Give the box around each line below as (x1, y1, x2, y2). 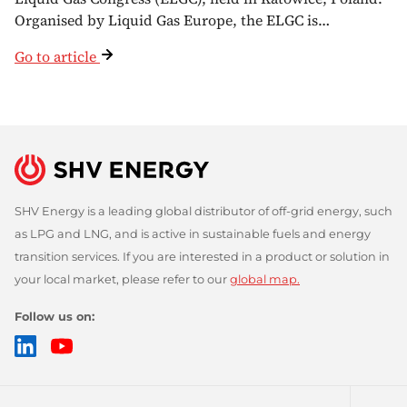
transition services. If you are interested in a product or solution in (15, 250, 390, 264)
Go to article (15, 46, 96, 67)
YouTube (73, 335, 136, 353)
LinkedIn (36, 335, 101, 353)
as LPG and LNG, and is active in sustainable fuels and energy (15, 227, 371, 242)
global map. (230, 273, 300, 287)
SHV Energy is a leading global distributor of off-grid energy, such (15, 204, 392, 219)
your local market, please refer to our (15, 273, 230, 287)
